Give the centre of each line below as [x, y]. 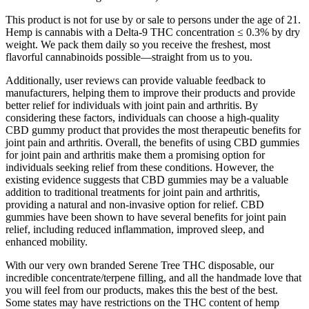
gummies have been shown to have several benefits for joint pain [146, 217]
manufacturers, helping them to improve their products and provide [150, 93]
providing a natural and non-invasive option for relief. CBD [135, 205]
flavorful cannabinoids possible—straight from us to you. [129, 57]
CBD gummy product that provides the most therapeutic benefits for [153, 130]
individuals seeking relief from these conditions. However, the [140, 168]
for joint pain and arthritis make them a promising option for [135, 155]
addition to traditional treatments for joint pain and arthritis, [133, 192]
